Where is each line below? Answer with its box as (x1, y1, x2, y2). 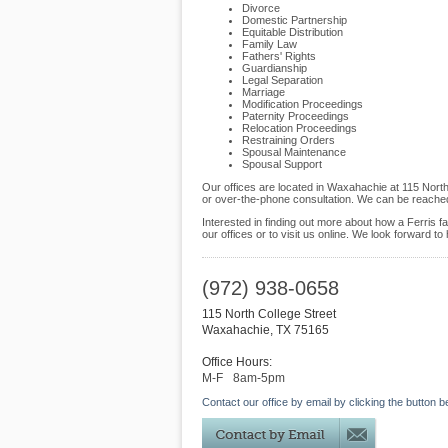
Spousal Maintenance (242, 146, 346, 158)
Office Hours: (202, 355, 272, 369)
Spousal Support (242, 158, 322, 170)
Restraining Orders (242, 134, 335, 146)
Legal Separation (242, 74, 323, 86)
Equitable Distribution (242, 26, 343, 38)
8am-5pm (233, 371, 285, 385)
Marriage (242, 86, 285, 98)
